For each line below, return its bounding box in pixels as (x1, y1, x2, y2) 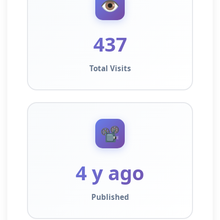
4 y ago (76, 159, 144, 186)
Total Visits (89, 63, 131, 74)
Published (91, 192, 129, 202)
